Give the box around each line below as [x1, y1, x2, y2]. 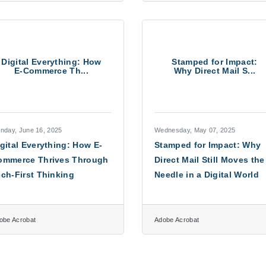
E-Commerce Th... [14, 65, 89, 75]
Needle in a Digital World [154, 170, 259, 179]
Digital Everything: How [1, 56, 102, 66]
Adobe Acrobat [154, 216, 199, 223]
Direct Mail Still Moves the [154, 155, 265, 164]
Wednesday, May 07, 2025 [154, 126, 236, 134]
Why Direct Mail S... [173, 65, 256, 75]
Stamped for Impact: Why [154, 140, 261, 150]
